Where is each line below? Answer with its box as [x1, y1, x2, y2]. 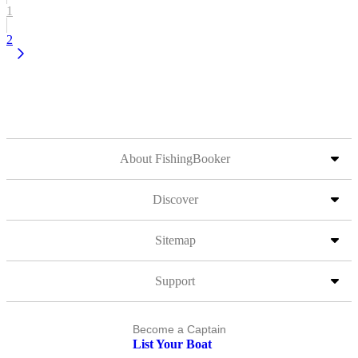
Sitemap [154, 233, 196, 247]
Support [155, 274, 195, 288]
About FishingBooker [120, 152, 230, 165]
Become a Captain [132, 323, 226, 336]
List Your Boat [132, 337, 212, 351]
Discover [152, 193, 198, 206]
